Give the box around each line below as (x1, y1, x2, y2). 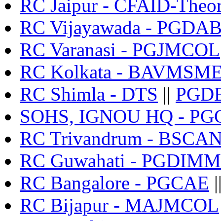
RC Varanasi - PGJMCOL (20, 39, 220, 61)
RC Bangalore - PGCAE (20, 172, 209, 194)
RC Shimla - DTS (20, 83, 158, 105)
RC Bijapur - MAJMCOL (20, 194, 219, 216)
